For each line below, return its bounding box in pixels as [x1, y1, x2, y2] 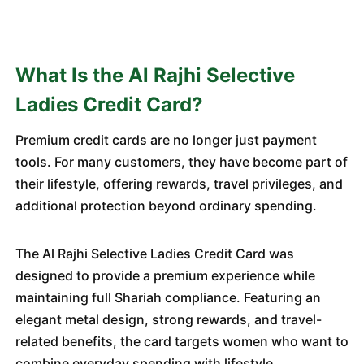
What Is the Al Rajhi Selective [15, 63, 295, 87]
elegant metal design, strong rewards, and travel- [15, 311, 322, 327]
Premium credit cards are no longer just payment [15, 132, 317, 148]
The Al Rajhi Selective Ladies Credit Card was [15, 245, 294, 262]
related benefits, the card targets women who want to [15, 333, 349, 349]
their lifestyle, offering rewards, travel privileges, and [15, 175, 343, 192]
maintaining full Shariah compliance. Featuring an [15, 289, 321, 305]
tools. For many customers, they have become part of [15, 154, 348, 170]
